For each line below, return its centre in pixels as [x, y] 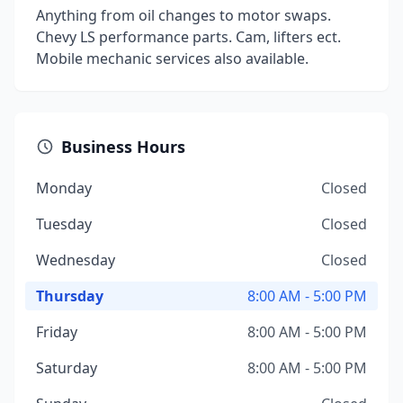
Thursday [70, 296]
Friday [57, 332]
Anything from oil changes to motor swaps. [184, 15]
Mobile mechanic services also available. [172, 58]
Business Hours [123, 147]
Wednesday [76, 260]
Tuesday [64, 224]
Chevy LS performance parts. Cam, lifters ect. [188, 37]
